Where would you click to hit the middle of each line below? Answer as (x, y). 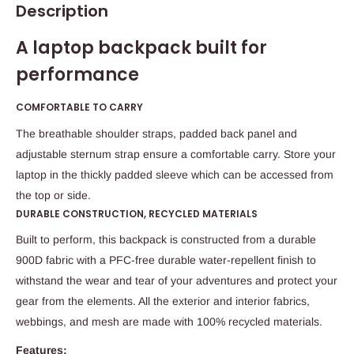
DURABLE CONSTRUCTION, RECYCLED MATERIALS (137, 213)
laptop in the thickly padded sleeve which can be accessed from (175, 174)
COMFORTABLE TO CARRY (79, 107)
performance (77, 74)
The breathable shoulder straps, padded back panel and (156, 133)
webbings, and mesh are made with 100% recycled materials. (169, 321)
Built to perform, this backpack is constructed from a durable (166, 239)
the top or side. (53, 195)
